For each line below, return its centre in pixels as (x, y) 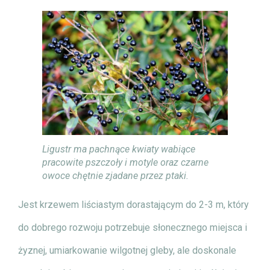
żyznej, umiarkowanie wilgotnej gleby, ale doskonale (127, 250)
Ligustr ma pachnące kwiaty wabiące (119, 149)
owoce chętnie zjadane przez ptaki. (115, 175)
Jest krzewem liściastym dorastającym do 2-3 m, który (133, 204)
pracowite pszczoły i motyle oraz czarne (125, 162)
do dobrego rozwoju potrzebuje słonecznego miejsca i (133, 227)
